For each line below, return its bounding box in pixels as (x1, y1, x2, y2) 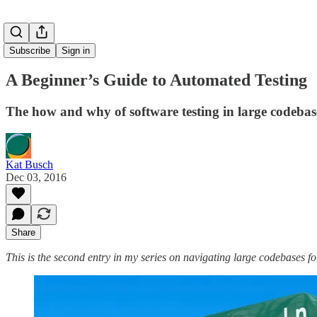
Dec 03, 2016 (6, 171, 67, 183)
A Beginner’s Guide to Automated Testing (6, 70, 307, 89)
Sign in (62, 45, 90, 56)
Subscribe (9, 45, 50, 56)
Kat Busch (6, 158, 53, 171)
